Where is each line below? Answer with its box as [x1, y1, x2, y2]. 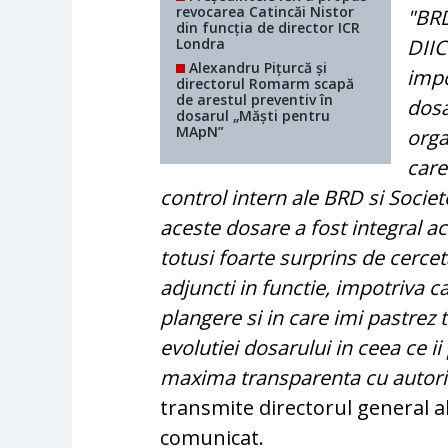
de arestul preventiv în [176, 90, 334, 110]
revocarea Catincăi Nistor [176, 2, 355, 22]
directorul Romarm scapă [176, 74, 355, 94]
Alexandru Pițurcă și [185, 58, 328, 78]
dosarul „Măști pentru [176, 106, 331, 126]
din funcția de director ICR [176, 18, 361, 38]
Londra [176, 34, 226, 54]
